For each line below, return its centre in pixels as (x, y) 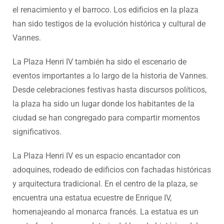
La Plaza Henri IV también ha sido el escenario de (99, 61)
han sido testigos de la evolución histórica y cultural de (109, 23)
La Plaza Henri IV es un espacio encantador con (96, 155)
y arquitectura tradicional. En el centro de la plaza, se (105, 183)
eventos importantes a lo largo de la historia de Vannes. (110, 75)
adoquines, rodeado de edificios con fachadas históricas (112, 169)
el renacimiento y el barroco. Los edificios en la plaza (105, 9)
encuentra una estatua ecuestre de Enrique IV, (92, 197)
